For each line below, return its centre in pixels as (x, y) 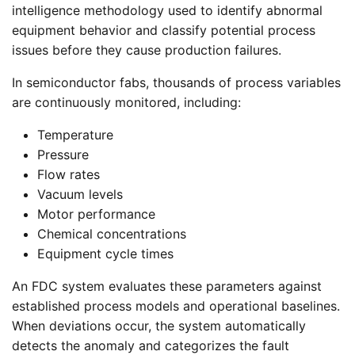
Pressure (63, 154)
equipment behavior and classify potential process (164, 30)
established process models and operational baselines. (176, 305)
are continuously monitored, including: (126, 102)
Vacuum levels (80, 194)
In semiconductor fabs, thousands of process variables (176, 82)
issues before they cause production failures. (147, 50)
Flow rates (69, 174)
